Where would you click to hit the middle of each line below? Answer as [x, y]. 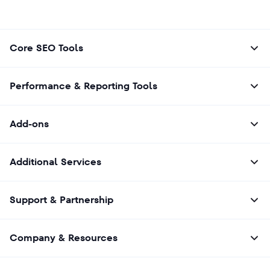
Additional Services [55, 162]
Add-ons [29, 124]
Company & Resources [64, 238]
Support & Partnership [61, 200]
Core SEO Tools [46, 48]
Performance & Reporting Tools [83, 86]
